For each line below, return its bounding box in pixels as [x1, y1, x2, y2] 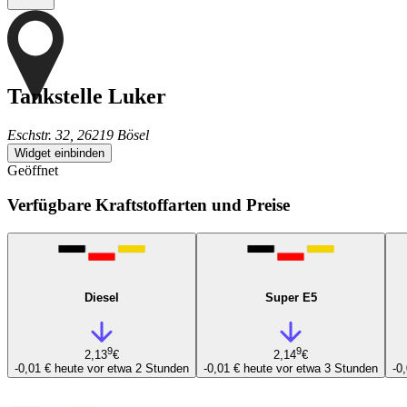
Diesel [84, 290, 119, 304]
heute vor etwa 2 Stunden [55, 361, 189, 375]
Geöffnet [7, 162, 58, 178]
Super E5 [264, 290, 317, 304]
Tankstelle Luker [7, 84, 166, 108]
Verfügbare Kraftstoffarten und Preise [7, 195, 290, 215]
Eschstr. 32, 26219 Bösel [7, 126, 149, 143]
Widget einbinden [15, 145, 104, 160]
